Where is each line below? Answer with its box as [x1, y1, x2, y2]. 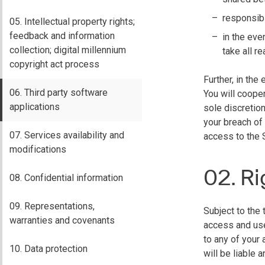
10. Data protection [9, 243, 88, 254]
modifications [9, 144, 66, 155]
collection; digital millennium [9, 44, 126, 56]
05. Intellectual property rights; [9, 16, 135, 27]
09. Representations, [9, 201, 95, 212]
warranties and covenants [9, 215, 115, 226]
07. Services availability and [9, 130, 124, 141]
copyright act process [9, 59, 99, 70]
